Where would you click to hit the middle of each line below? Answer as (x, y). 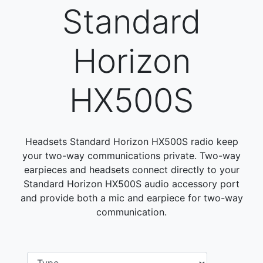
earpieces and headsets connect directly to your (131, 170)
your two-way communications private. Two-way (131, 156)
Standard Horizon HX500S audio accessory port (131, 184)
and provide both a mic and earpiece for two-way (131, 198)
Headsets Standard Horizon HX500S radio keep (131, 141)
